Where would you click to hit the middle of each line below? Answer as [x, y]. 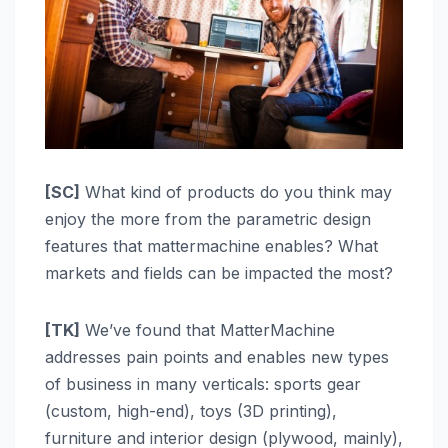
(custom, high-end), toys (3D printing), [191, 411]
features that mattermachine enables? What [211, 246]
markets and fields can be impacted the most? [219, 273]
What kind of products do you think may [236, 192]
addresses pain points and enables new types [217, 357]
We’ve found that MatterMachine [207, 330]
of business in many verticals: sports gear [203, 384]
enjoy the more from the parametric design [208, 219]
